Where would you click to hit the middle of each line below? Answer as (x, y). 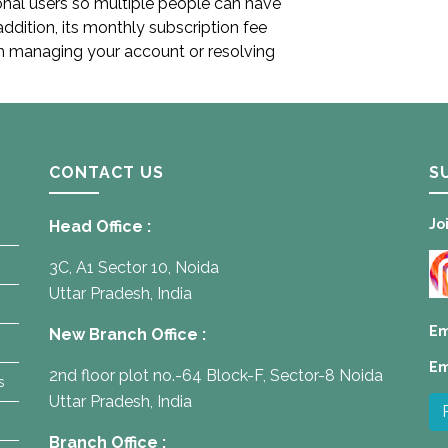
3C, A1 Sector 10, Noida (134, 267)
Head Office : (100, 226)
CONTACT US (106, 172)
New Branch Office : (127, 334)
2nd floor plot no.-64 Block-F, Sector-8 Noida (216, 375)
